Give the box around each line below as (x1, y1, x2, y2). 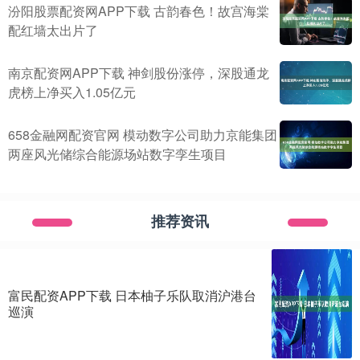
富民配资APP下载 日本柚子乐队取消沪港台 (8, 285, 256, 305)
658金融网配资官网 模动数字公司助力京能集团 (8, 125, 277, 144)
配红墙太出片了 (8, 20, 98, 39)
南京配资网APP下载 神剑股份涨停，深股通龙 (8, 63, 269, 82)
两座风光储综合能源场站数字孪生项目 (8, 144, 227, 163)
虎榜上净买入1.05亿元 (8, 82, 136, 101)
